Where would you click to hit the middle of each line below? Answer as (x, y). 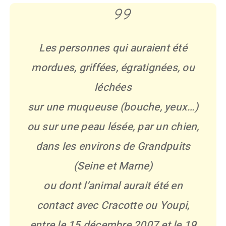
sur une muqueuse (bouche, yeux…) (113, 107)
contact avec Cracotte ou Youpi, (113, 206)
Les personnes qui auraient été (113, 48)
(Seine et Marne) (113, 166)
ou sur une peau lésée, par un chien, (113, 127)
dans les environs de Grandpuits (113, 147)
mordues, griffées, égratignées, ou (113, 68)
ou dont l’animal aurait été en (113, 186)
